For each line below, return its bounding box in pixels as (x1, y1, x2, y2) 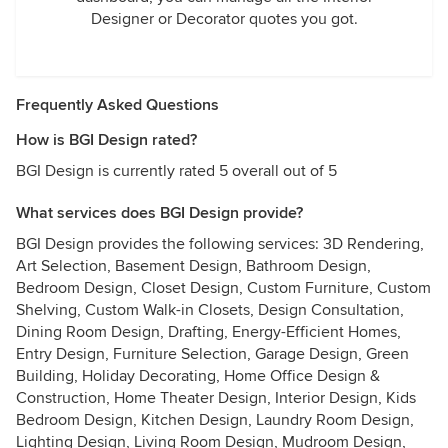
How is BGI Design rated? (16, 130, 197, 150)
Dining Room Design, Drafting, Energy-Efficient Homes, (16, 322, 401, 342)
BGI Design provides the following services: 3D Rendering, (16, 234, 424, 254)
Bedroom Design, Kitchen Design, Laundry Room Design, (16, 410, 414, 430)
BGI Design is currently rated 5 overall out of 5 (16, 161, 337, 181)
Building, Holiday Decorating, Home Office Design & (16, 366, 380, 386)
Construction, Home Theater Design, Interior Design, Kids (16, 388, 416, 408)
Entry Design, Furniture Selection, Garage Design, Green (16, 344, 409, 364)
